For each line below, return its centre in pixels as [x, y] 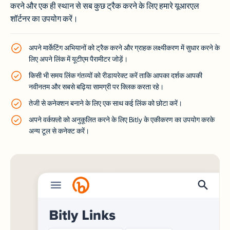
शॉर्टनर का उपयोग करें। [44, 18]
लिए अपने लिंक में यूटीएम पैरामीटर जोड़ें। [78, 59]
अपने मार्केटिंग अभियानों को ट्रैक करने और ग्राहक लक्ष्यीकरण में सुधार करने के [124, 47]
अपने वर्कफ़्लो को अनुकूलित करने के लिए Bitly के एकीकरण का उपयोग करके [122, 119]
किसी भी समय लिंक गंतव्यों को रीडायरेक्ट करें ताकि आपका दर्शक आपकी [116, 75]
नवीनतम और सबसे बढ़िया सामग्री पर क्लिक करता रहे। [96, 87]
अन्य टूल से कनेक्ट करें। [59, 131]
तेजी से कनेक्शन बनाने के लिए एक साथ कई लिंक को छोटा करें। [106, 103]
